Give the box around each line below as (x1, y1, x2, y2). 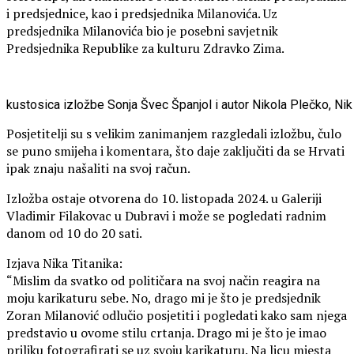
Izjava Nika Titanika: (6, 254, 122, 272)
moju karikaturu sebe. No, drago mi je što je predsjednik (6, 288, 321, 307)
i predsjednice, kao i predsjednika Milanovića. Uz (6, 4, 277, 22)
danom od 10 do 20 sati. (6, 224, 142, 242)
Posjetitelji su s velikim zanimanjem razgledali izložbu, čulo (6, 124, 341, 142)
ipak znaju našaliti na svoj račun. (6, 159, 190, 177)
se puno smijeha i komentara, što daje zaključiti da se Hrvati (6, 141, 345, 160)
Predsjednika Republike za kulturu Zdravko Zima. (6, 39, 284, 57)
